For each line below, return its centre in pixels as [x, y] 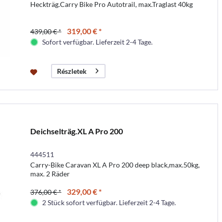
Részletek [72, 71]
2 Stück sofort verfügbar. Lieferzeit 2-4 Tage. [109, 202]
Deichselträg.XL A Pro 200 [76, 131]
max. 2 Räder [50, 173]
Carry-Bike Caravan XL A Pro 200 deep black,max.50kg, [115, 165]
